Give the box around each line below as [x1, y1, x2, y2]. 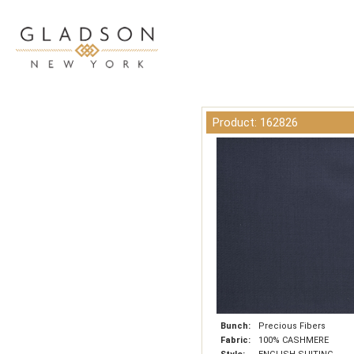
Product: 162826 [213, 115, 298, 130]
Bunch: [220, 321, 250, 331]
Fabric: [220, 335, 250, 345]
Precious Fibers [258, 321, 326, 331]
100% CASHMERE [258, 335, 329, 345]
